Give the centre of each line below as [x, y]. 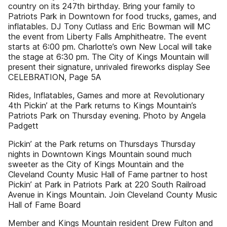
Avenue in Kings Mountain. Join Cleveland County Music [113, 195]
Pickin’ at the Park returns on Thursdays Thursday [102, 144]
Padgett [23, 126]
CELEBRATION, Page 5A [54, 77]
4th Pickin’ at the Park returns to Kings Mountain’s [102, 105]
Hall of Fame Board [45, 205]
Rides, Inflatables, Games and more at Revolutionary [106, 95]
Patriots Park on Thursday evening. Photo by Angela [107, 116]
